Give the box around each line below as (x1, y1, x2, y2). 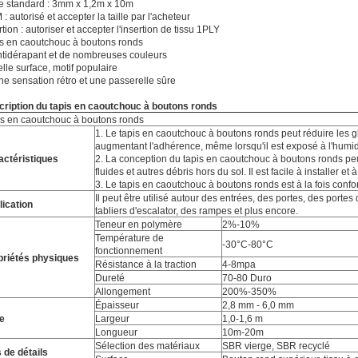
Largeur (95, 313, 129, 324)
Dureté (95, 272, 125, 284)
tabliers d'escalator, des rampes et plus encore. (95, 205, 298, 217)
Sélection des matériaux (95, 340, 200, 352)
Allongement (95, 286, 150, 297)
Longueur (95, 327, 137, 338)
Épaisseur (95, 300, 139, 311)
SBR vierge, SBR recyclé (222, 340, 330, 352)
